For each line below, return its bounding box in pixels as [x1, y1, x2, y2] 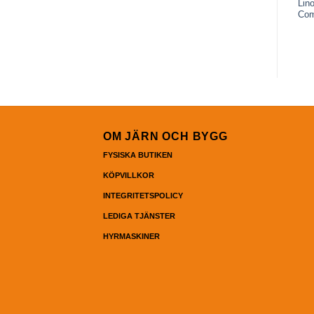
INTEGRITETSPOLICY [103, 191, 183, 200]
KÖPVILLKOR [103, 171, 154, 180]
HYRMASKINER [103, 232, 160, 241]
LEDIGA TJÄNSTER [103, 212, 175, 221]
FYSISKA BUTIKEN [103, 151, 172, 160]
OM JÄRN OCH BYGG [103, 130, 228, 143]
